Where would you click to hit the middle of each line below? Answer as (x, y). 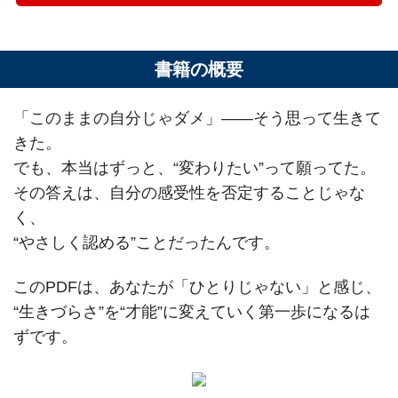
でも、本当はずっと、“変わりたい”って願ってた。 (195, 168)
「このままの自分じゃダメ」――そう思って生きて (197, 118)
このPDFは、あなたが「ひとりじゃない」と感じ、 (197, 287)
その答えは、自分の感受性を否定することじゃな (189, 193)
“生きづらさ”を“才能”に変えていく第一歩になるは (192, 312)
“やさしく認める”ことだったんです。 (147, 243)
